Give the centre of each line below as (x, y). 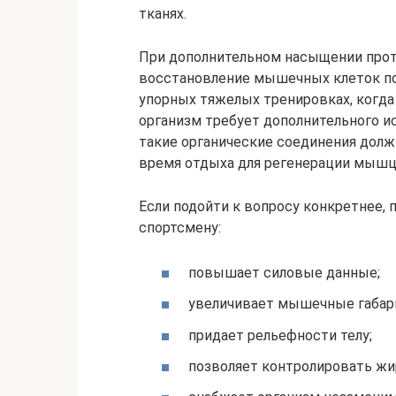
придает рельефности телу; (280, 335)
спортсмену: (180, 228)
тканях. (163, 14)
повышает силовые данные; (284, 273)
